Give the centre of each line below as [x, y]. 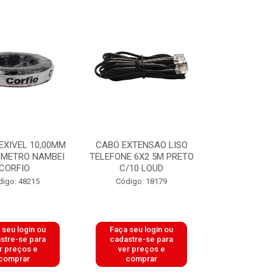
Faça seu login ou [142, 229]
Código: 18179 [142, 181]
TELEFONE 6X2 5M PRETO [141, 157]
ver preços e [141, 249]
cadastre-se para [142, 239]
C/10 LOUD [142, 168]
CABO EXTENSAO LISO [141, 145]
